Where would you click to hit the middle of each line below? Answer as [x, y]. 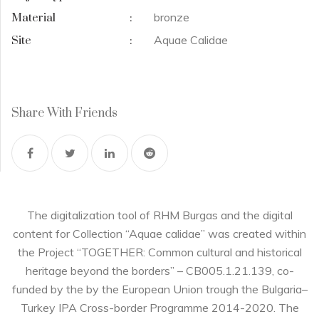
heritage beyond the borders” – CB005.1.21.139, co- [159, 270]
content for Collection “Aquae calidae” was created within [159, 233]
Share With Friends [64, 113]
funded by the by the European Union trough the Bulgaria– [159, 289]
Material [33, 17]
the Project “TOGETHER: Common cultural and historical [159, 252]
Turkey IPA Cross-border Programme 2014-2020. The [159, 307]
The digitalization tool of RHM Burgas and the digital [159, 215]
